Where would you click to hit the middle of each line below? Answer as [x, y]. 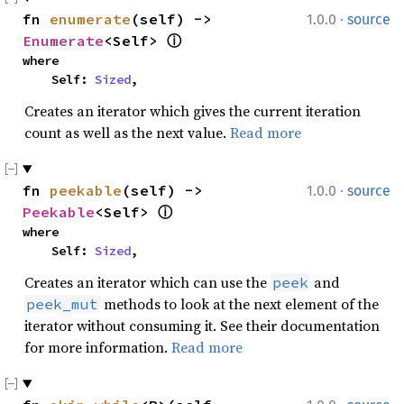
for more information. [98, 347]
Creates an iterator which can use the [147, 282]
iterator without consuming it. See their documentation [202, 326]
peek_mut [62, 304]
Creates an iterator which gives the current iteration [193, 111]
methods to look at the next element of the [239, 304]
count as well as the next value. [127, 133]
